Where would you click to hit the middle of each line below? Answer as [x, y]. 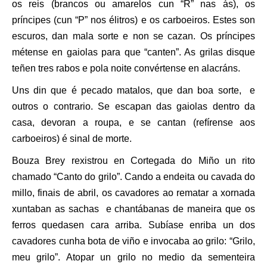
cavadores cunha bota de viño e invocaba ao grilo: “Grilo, [133, 241]
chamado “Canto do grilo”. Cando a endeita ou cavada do [133, 177]
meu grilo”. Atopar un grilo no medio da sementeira [133, 257]
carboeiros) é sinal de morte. [73, 139]
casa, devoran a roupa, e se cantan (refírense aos [133, 123]
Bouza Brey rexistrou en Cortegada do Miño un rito [133, 161]
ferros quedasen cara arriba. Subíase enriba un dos [133, 225]
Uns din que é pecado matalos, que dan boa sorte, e [133, 91]
